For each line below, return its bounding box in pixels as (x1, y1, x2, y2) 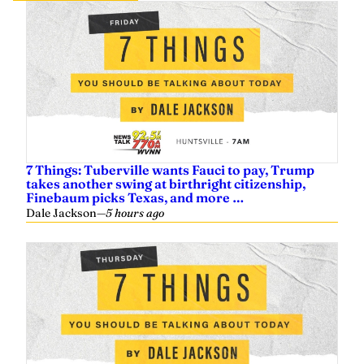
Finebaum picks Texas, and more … (26, 189, 245, 206)
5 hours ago (106, 206, 164, 220)
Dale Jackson (26, 206, 97, 220)
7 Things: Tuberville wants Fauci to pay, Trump (26, 162, 314, 178)
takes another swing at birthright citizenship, (26, 175, 305, 192)
